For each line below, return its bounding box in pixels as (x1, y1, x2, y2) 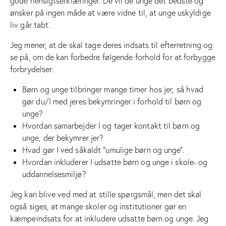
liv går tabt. (10, 19, 50, 30)
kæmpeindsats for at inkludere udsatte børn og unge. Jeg (10, 213, 209, 223)
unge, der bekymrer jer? (22, 132, 104, 143)
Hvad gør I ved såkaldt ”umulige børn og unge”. (22, 144, 184, 155)
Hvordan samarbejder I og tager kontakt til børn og (22, 120, 200, 131)
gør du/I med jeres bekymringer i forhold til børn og (22, 96, 202, 106)
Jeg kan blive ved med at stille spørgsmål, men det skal (10, 189, 202, 199)
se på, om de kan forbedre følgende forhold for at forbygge (10, 51, 215, 62)
